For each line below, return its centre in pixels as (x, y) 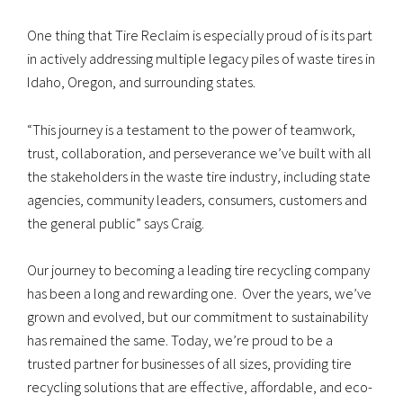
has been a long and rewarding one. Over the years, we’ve (199, 293)
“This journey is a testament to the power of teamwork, (191, 129)
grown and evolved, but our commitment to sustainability (197, 316)
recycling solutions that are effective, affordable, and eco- (200, 386)
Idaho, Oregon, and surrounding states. (141, 82)
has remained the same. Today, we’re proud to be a (180, 340)
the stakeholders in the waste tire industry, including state (199, 176)
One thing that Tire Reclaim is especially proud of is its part (200, 36)
